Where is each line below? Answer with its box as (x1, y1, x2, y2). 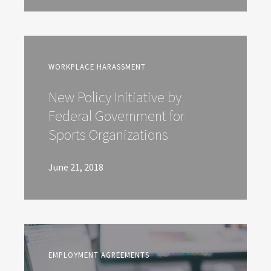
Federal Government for (48, 106, 184, 126)
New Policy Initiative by (48, 88, 181, 107)
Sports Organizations (48, 125, 168, 145)
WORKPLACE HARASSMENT (48, 62, 146, 72)
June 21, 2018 (48, 161, 103, 174)
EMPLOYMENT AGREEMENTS (48, 250, 149, 260)
